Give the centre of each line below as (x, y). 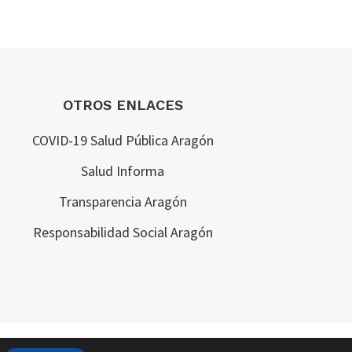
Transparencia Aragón (123, 202)
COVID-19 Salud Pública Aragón (123, 140)
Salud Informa (123, 171)
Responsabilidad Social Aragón (123, 232)
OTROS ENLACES (123, 105)
